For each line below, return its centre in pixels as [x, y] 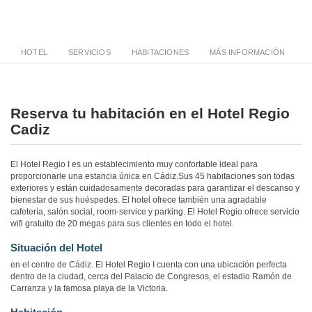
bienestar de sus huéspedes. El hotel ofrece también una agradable [139, 200]
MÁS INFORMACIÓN [248, 53]
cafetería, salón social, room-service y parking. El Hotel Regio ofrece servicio [155, 212]
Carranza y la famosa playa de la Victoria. [89, 289]
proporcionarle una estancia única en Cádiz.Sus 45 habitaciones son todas [153, 177]
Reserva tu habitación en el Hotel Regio [150, 114]
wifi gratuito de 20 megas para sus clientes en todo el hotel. [122, 224]
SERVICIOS [89, 53]
